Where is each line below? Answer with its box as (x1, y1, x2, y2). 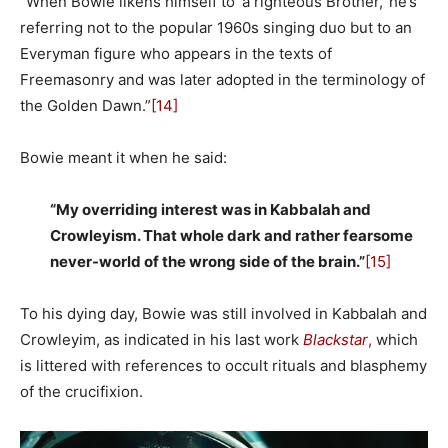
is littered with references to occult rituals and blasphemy (20, 355, 427, 375)
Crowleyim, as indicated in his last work (20, 329, 303, 349)
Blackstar (303, 329, 368, 349)
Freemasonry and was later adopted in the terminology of (20, 69, 425, 89)
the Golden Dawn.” (20, 95, 151, 115)
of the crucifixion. (20, 381, 143, 401)
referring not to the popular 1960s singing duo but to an (20, 17, 412, 37)
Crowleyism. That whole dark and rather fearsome (50, 225, 413, 245)
